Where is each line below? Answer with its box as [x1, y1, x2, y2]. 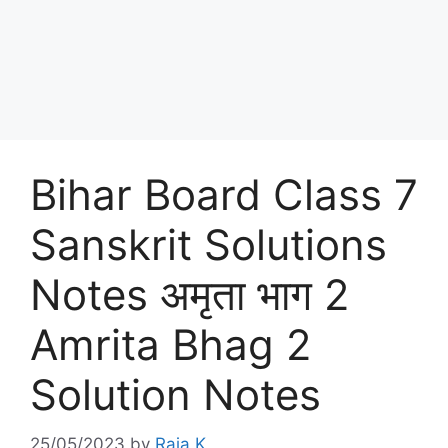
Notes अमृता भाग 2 [30, 269, 349, 320]
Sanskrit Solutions [30, 219, 387, 270]
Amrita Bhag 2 [30, 319, 311, 370]
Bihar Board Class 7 [30, 169, 418, 220]
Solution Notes [30, 369, 321, 420]
